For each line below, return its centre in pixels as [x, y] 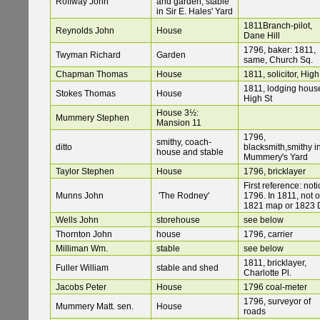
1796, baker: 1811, [280, 50]
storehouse [178, 220]
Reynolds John [85, 31]
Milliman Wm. [82, 249]
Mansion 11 [179, 123]
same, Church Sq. [278, 60]
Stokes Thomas [86, 94]
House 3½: [177, 113]
